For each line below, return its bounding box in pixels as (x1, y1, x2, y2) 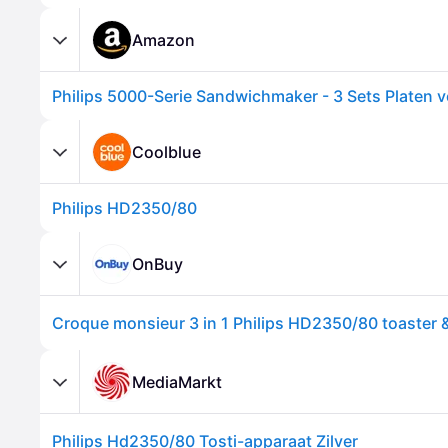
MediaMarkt (132, 371, 222, 392)
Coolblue (132, 141, 201, 162)
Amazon (132, 29, 195, 50)
